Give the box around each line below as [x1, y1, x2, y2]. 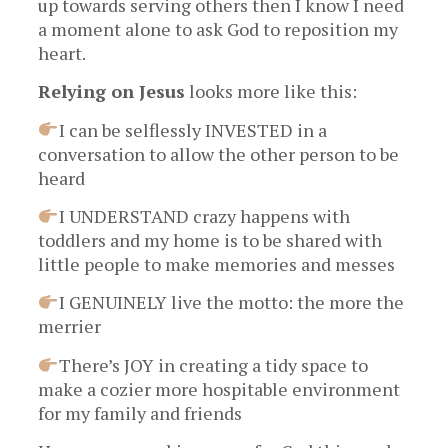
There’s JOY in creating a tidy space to [58, 352, 368, 377]
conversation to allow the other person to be [38, 141, 400, 166]
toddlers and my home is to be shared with [38, 228, 383, 253]
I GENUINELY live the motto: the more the [58, 290, 404, 315]
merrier [38, 314, 102, 339]
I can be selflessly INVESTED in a [58, 117, 327, 142]
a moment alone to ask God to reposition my [38, 16, 399, 41]
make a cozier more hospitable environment [38, 376, 401, 401]
